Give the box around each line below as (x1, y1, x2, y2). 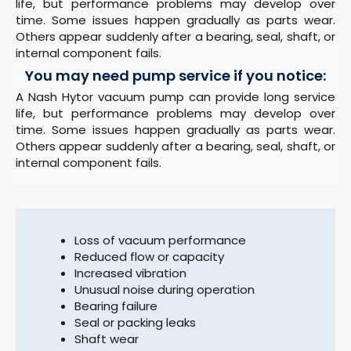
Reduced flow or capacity (74, 248, 224, 265)
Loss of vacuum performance (74, 231, 246, 248)
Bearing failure (74, 297, 157, 314)
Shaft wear (74, 330, 139, 347)
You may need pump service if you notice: (25, 66, 326, 86)
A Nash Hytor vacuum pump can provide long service (16, 89, 335, 106)
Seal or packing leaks (74, 313, 196, 331)
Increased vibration (74, 264, 186, 281)
